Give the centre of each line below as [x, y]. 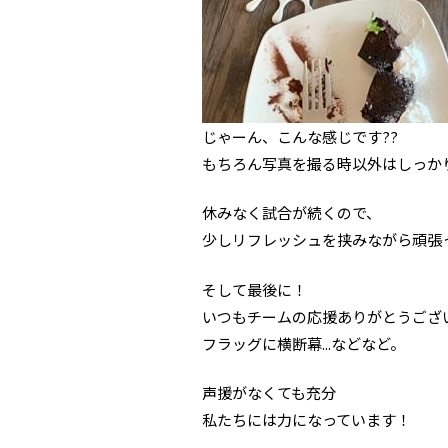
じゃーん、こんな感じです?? [300, 136]
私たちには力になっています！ [306, 419]
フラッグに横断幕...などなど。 [303, 343]
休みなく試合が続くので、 [291, 212]
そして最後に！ [254, 289]
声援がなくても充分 [269, 392]
